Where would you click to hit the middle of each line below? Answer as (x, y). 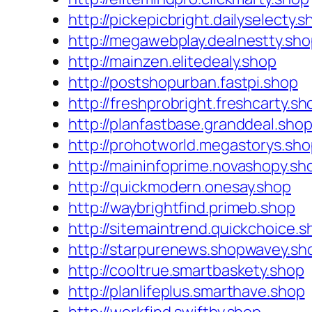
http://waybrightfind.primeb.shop (182, 208)
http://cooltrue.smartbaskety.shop (186, 271)
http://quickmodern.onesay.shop (180, 187)
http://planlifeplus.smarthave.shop (187, 291)
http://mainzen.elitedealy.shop (172, 62)
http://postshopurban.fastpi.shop (183, 83)
